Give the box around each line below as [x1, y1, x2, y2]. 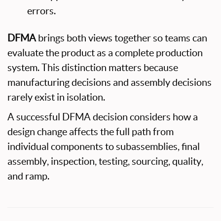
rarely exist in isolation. [7, 92, 105, 103]
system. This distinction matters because [7, 62, 178, 73]
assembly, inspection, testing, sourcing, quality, [7, 156, 203, 167]
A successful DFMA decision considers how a [7, 111, 198, 122]
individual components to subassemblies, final [7, 141, 200, 152]
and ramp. [7, 171, 49, 182]
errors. [27, 5, 56, 16]
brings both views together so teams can [36, 33, 207, 43]
